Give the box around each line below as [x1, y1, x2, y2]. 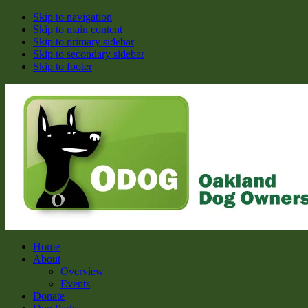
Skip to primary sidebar [33, 36, 134, 47]
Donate [33, 290, 65, 302]
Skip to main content [33, 23, 122, 35]
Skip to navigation [33, 11, 112, 23]
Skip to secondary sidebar [33, 48, 144, 60]
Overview [60, 265, 104, 277]
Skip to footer [33, 60, 92, 72]
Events [60, 278, 90, 289]
